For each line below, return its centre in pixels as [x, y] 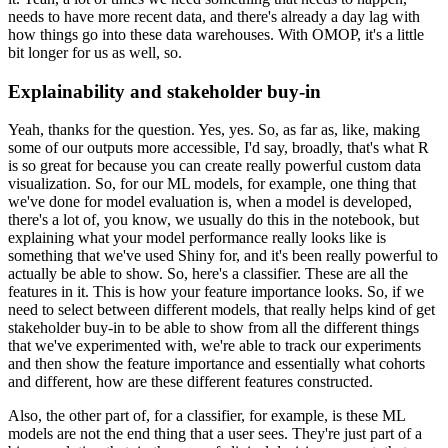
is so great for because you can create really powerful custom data [214, 166]
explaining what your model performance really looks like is [197, 238]
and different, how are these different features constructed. [190, 382]
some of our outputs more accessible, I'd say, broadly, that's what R [218, 148]
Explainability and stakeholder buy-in [164, 91]
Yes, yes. [226, 130]
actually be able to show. [85, 274]
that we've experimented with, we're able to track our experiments [214, 346]
